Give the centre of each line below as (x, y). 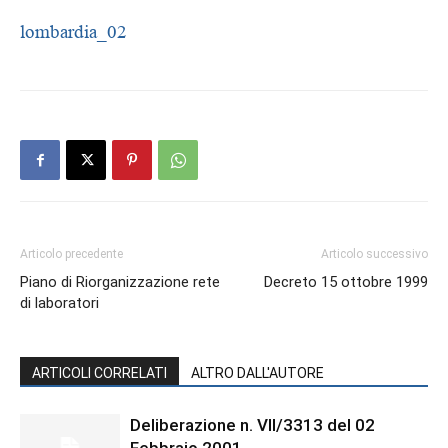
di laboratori (59, 303)
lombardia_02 (73, 31)
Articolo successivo (374, 254)
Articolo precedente (71, 254)
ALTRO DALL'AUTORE (257, 373)
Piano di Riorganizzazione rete (120, 282)
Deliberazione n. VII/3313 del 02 (252, 425)
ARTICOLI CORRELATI (99, 373)
